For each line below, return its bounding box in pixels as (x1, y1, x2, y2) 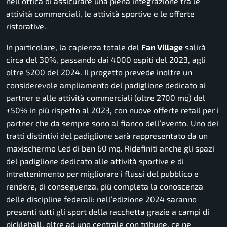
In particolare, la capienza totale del (6, 42, 141, 52)
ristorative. (6, 21, 46, 31)
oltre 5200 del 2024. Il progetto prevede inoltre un (6, 67, 192, 78)
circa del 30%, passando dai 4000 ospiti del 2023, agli (6, 55, 206, 65)
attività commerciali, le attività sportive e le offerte (6, 9, 195, 19)
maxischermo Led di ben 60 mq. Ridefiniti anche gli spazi (6, 143, 214, 154)
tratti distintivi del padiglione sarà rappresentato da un (6, 131, 208, 141)
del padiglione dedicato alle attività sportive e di (6, 156, 184, 166)
